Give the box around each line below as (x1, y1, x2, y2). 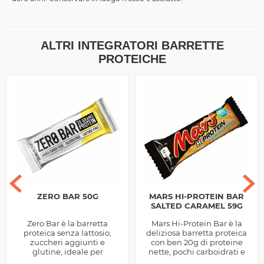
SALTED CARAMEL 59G (150, 201, 243, 211)
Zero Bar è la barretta (27, 219, 108, 229)
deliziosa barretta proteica (146, 228, 247, 238)
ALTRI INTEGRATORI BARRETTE (40, 39, 224, 52)
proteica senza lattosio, (24, 228, 111, 238)
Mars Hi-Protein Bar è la (151, 219, 242, 229)
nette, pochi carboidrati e (148, 247, 245, 257)
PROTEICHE (98, 52, 166, 66)
